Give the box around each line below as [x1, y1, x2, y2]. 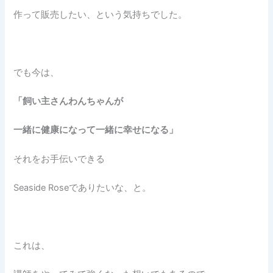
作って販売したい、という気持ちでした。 [13, 9, 188, 20]
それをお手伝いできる [13, 153, 105, 165]
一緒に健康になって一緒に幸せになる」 [13, 124, 179, 136]
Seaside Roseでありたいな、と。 [13, 182, 152, 193]
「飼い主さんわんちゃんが [13, 95, 124, 107]
